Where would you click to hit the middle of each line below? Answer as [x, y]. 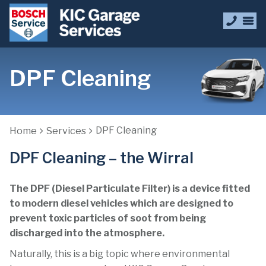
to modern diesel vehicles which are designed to [121, 203]
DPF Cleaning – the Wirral [102, 158]
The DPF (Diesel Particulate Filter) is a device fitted [130, 189]
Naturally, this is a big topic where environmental [120, 254]
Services [66, 131]
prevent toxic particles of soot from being [108, 218]
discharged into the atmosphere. [87, 233]
